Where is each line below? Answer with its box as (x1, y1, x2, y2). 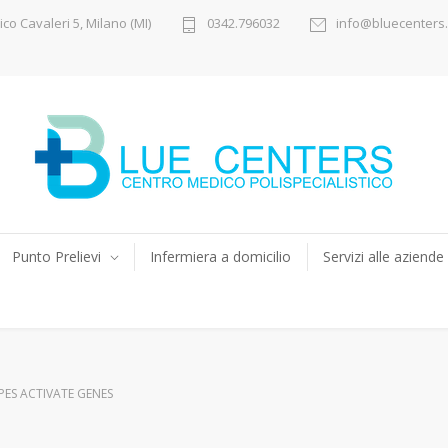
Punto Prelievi (12, 247, 101, 266)
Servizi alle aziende (323, 247, 444, 266)
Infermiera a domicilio (150, 247, 291, 266)
